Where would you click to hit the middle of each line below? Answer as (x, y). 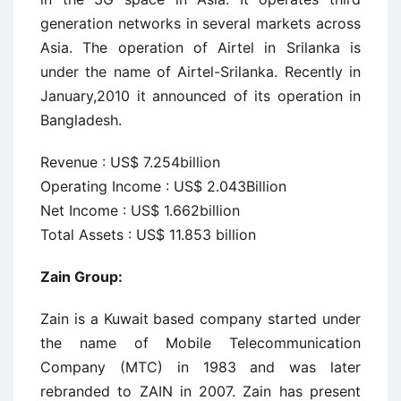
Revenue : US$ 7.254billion (130, 162)
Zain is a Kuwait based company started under (200, 319)
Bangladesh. (81, 120)
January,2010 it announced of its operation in (200, 96)
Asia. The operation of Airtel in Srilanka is (200, 47)
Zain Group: (81, 277)
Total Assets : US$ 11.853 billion (148, 235)
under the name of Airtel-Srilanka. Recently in (200, 72)
